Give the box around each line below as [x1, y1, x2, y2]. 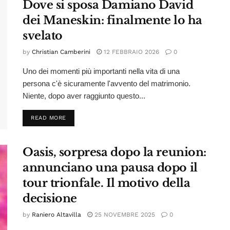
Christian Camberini [32, 48, 90, 55]
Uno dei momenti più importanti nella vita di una [23, 66, 180, 75]
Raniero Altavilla [32, 211, 81, 219]
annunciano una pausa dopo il [23, 161, 198, 175]
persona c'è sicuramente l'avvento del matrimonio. [23, 79, 190, 88]
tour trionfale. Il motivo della [23, 176, 190, 190]
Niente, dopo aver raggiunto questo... [23, 91, 145, 100]
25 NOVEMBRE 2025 [92, 211, 155, 219]
